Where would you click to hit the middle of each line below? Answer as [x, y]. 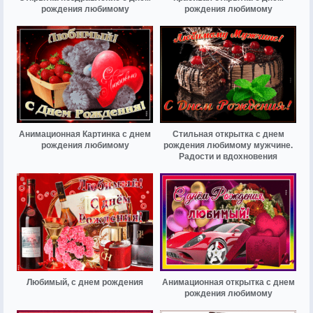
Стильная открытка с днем [228, 134]
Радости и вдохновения [228, 157]
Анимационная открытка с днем [228, 282]
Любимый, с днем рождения [85, 282]
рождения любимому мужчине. [228, 146]
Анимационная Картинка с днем [85, 134]
